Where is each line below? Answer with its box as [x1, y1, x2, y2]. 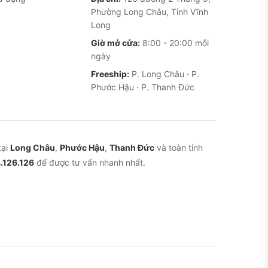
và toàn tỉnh [154, 142, 203, 153]
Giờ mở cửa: [91, 38, 140, 48]
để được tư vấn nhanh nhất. [34, 157, 145, 167]
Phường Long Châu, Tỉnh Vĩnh [91, 7, 208, 17]
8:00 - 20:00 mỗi [140, 38, 209, 48]
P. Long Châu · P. [129, 69, 199, 79]
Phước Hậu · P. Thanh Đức [91, 82, 194, 92]
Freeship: [91, 69, 129, 79]
